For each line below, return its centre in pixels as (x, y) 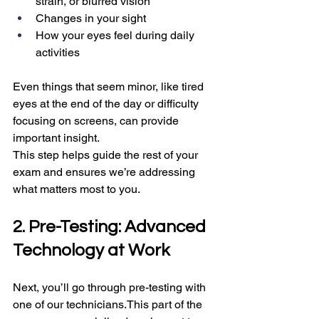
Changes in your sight (91, 19)
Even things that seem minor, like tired (110, 87)
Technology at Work (91, 251)
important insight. (56, 138)
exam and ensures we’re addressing (105, 172)
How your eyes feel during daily (116, 36)
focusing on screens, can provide (97, 121)
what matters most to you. (77, 189)
